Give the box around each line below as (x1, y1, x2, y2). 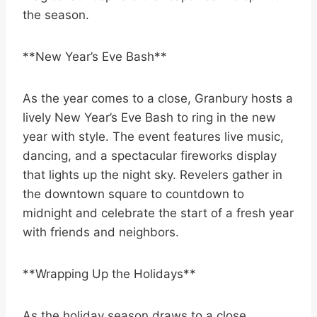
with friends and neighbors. (23, 225, 179, 240)
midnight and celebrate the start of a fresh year (23, 206, 294, 221)
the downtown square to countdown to (23, 187, 244, 202)
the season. (23, 8, 89, 23)
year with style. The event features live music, (23, 129, 284, 144)
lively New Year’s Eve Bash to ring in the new (23, 110, 276, 125)
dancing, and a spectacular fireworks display (23, 149, 277, 163)
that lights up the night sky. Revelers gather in (23, 168, 282, 183)
